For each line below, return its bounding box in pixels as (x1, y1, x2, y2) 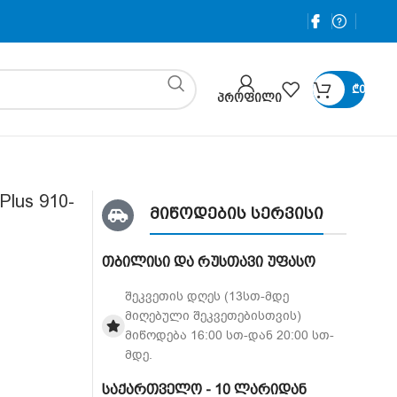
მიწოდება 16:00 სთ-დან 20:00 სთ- (124, 327, 334, 344)
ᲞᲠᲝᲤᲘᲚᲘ (217, 90, 282, 105)
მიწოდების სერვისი (150, 204, 324, 222)
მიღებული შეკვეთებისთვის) (124, 307, 301, 324)
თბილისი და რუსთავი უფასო (102, 253, 315, 270)
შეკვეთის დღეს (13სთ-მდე (124, 288, 289, 305)
